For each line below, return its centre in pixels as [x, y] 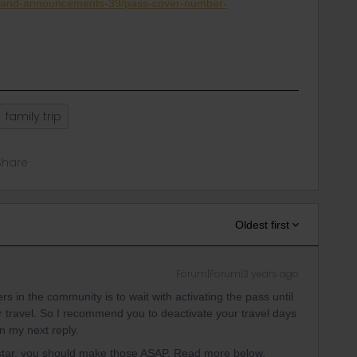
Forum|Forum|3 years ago [237, 274]
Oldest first [262, 225]
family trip [33, 116]
